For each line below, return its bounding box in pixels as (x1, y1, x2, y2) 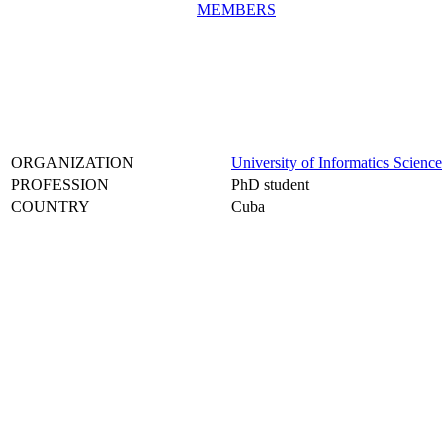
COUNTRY (11, 198, 90, 215)
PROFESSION (11, 176, 109, 193)
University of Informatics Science (231, 154, 442, 171)
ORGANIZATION (11, 154, 134, 171)
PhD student (231, 176, 309, 193)
